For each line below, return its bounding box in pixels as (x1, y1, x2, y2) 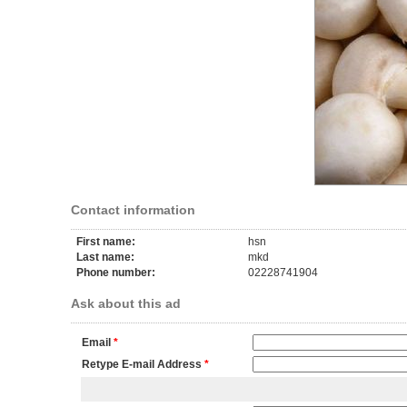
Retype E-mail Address (81, 358, 202, 371)
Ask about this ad (70, 296, 181, 311)
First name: (75, 235, 135, 248)
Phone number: (75, 266, 155, 279)
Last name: (75, 251, 134, 263)
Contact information (70, 203, 195, 217)
